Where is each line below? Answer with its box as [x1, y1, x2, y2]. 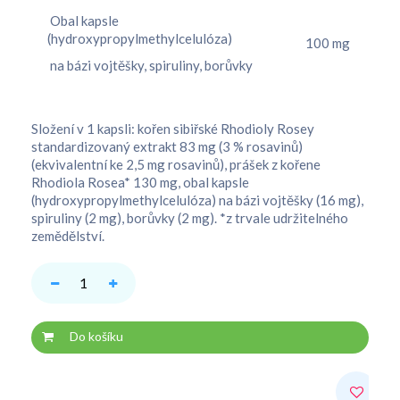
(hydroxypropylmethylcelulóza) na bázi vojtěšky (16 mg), [31, 192, 363, 208]
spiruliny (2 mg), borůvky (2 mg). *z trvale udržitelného [31, 210, 348, 226]
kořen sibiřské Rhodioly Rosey [135, 121, 314, 137]
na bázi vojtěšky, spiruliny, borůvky [47, 57, 253, 73]
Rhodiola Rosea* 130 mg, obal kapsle [31, 174, 249, 190]
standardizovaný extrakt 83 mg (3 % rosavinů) [31, 138, 303, 154]
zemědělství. [31, 228, 104, 244]
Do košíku [70, 329, 123, 344]
